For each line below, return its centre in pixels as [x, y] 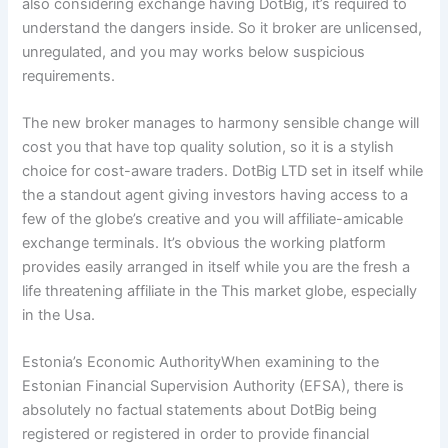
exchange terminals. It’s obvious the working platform [204, 242]
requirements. [69, 75]
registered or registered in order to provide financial [196, 434]
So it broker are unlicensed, [330, 27]
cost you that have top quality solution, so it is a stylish [208, 146]
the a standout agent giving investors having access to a [215, 194]
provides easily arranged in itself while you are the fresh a [216, 266]
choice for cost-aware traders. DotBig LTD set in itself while [223, 170]
